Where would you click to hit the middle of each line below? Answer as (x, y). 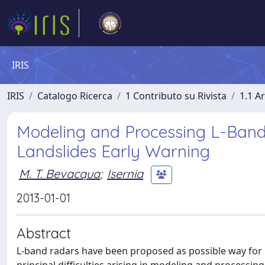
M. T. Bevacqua (59, 173)
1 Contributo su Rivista (176, 96)
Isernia (125, 173)
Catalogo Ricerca (75, 96)
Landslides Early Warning (113, 151)
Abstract (44, 233)
